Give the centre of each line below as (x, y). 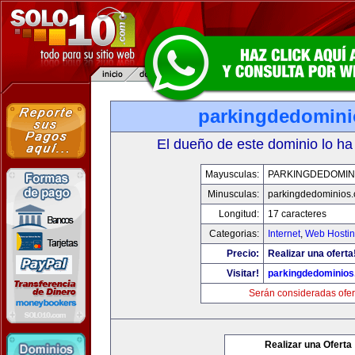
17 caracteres (297, 214)
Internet (284, 234)
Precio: (243, 254)
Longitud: (239, 214)
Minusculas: (233, 194)
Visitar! (243, 273)
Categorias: (234, 234)
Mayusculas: (232, 174)
